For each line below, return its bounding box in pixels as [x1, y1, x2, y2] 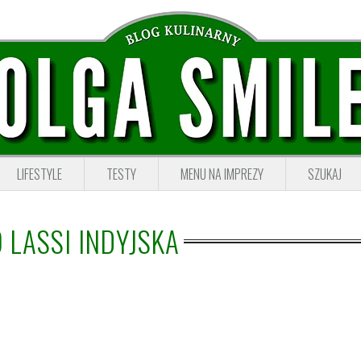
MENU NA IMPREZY [180, 164, 263, 184]
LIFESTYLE [17, 164, 62, 184]
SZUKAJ [308, 164, 342, 184]
